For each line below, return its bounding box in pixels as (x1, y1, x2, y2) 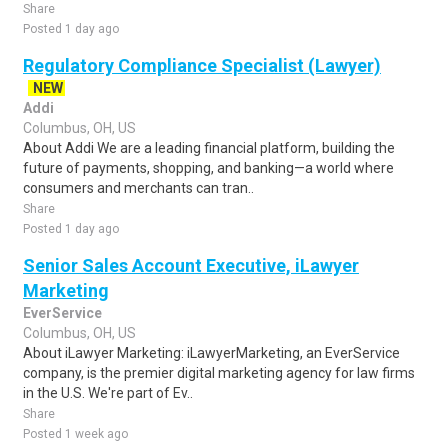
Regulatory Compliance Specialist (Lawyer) (23, 55, 381, 76)
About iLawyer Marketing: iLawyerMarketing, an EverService (23, 345, 400, 361)
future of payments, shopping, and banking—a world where (23, 160, 394, 176)
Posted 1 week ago (23, 427, 128, 441)
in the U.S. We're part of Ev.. (23, 385, 193, 401)
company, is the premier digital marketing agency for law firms (23, 365, 415, 381)
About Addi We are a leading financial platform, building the (23, 140, 395, 156)
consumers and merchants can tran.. (23, 180, 254, 196)
